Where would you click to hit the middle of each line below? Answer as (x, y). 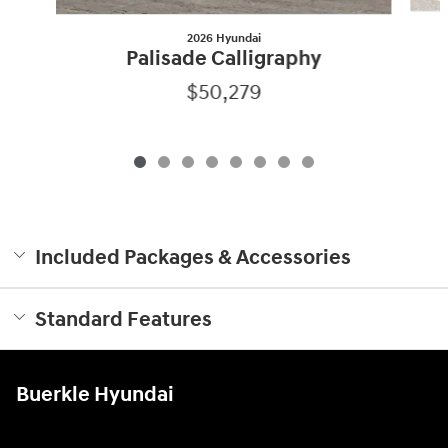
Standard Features (123, 320)
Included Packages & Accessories (193, 258)
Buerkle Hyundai (95, 395)
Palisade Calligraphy (224, 58)
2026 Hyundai (223, 38)
